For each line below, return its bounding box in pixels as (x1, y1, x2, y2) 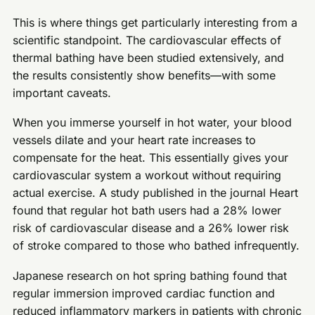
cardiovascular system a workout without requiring (13, 168, 282, 183)
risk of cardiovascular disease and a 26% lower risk (13, 221, 290, 236)
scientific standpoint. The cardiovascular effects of (13, 32, 282, 47)
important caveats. (13, 85, 112, 100)
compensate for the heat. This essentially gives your (13, 150, 289, 165)
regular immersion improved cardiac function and (13, 286, 276, 301)
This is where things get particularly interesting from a (13, 15, 298, 30)
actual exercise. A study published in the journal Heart (13, 186, 299, 200)
